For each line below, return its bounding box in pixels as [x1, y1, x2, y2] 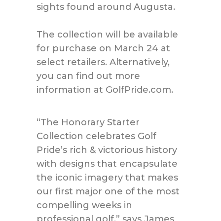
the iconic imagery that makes [37, 172, 178, 183]
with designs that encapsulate [37, 158, 178, 169]
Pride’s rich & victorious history [37, 144, 177, 155]
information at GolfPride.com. [37, 84, 173, 95]
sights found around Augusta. [37, 1, 175, 12]
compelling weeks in [37, 199, 132, 211]
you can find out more [37, 70, 140, 81]
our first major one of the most [37, 185, 180, 197]
